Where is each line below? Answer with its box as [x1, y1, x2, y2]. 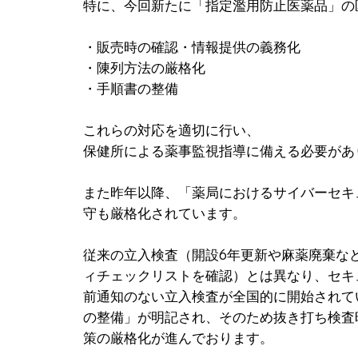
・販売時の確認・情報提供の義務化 [82, 38, 300, 55]
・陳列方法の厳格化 [82, 58, 205, 76]
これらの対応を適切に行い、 [82, 121, 260, 138]
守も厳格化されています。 [82, 204, 246, 221]
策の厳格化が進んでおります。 [82, 328, 273, 346]
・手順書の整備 [82, 79, 178, 97]
